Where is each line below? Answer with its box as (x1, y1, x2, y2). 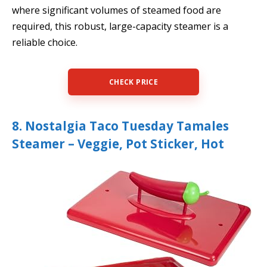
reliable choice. (12, 35, 77, 49)
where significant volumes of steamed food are (12, 3, 221, 17)
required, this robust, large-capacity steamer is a (12, 19, 228, 33)
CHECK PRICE (109, 77, 158, 88)
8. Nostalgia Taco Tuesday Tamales (12, 117, 229, 135)
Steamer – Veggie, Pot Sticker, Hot (12, 135, 224, 153)
